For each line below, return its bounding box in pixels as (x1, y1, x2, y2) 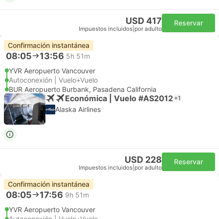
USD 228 (125, 154, 162, 165)
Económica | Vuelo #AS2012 (65, 93, 173, 103)
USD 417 (126, 16, 162, 26)
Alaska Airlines (55, 105, 101, 113)
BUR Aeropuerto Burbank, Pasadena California (9, 85, 156, 93)
